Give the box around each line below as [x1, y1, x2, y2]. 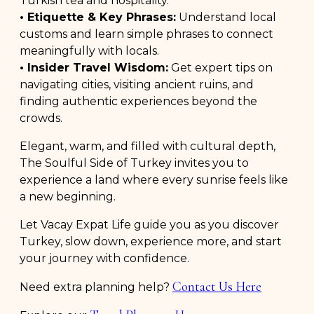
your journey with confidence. [20, 251, 189, 265]
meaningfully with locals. [20, 43, 159, 57]
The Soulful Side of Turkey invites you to [20, 156, 249, 170]
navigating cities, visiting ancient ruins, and [20, 77, 254, 91]
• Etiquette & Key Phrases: [20, 10, 176, 24]
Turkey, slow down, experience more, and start [20, 234, 282, 248]
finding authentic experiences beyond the [20, 94, 257, 108]
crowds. [20, 111, 62, 125]
